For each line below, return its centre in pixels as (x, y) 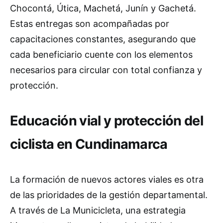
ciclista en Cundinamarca (89, 144)
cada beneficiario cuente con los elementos (101, 55)
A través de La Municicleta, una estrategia (98, 211)
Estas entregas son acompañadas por (90, 24)
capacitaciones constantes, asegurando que (103, 39)
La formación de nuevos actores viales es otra (107, 180)
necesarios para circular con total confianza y (106, 70)
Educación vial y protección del (107, 121)
